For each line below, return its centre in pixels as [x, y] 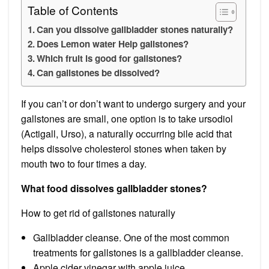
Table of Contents [73, 10]
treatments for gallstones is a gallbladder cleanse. [138, 252]
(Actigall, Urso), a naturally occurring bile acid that [126, 133]
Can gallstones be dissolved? [98, 72]
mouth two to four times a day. [84, 163]
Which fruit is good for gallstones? [110, 58]
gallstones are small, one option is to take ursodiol [127, 118]
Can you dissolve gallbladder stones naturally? [135, 29]
